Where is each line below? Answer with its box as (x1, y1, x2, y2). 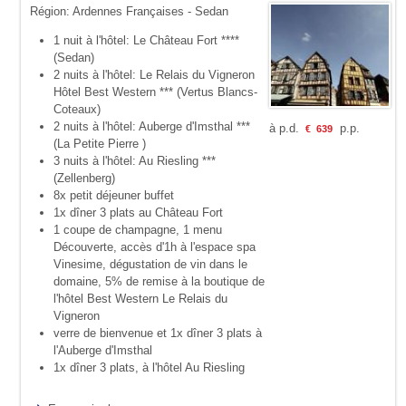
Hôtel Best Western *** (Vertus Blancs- (53, 85, 257, 100)
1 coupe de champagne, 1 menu (53, 223, 222, 237)
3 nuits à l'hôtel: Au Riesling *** (53, 154, 216, 169)
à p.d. (268, 121, 303, 135)
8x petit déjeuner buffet (53, 188, 174, 203)
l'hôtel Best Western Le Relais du (53, 292, 227, 306)
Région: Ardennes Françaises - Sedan (29, 5, 228, 19)
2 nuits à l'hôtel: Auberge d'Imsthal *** (53, 120, 250, 134)
